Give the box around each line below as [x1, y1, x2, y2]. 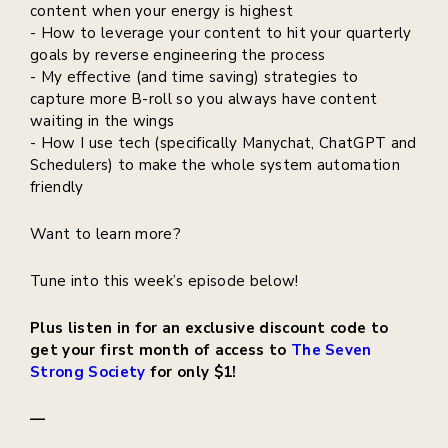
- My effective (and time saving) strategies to [30, 67, 359, 88]
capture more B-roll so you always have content [30, 89, 378, 110]
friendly [30, 177, 84, 198]
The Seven [290, 340, 372, 361]
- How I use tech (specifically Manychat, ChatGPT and [30, 133, 417, 154]
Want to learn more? [30, 224, 182, 245]
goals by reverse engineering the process [30, 45, 326, 66]
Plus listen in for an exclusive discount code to [30, 318, 389, 339]
